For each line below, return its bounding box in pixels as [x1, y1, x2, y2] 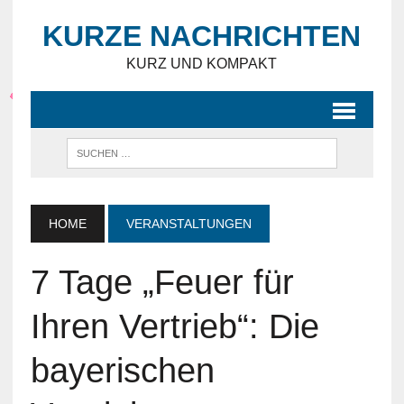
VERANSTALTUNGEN [125, 216, 252, 231]
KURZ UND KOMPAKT [126, 56, 278, 71]
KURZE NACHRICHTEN [42, 20, 362, 52]
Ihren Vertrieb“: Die [30, 308, 319, 345]
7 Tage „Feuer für [30, 263, 294, 301]
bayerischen [30, 352, 215, 390]
